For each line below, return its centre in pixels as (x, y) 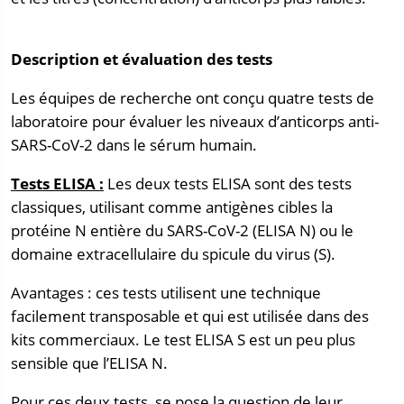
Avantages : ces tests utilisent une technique (166, 292)
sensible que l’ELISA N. (89, 363)
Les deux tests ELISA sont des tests (228, 184)
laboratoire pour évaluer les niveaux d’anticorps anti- (195, 122)
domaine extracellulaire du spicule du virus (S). (173, 254)
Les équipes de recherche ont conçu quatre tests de (193, 98)
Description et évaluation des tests (142, 60)
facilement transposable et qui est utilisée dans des (190, 316)
